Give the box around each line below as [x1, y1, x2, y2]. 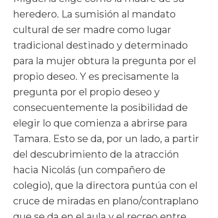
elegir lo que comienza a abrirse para [13, 117, 187, 129]
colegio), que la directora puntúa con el [13, 180, 198, 191]
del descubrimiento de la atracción [13, 148, 179, 160]
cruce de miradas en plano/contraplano [13, 195, 199, 207]
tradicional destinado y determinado [13, 39, 188, 51]
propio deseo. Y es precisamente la [13, 71, 179, 82]
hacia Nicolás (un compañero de [13, 164, 165, 176]
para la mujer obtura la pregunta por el [13, 55, 196, 67]
